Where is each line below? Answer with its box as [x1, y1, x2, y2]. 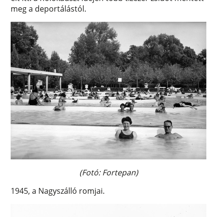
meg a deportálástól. [11, 3, 87, 15]
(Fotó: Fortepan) [79, 167, 138, 178]
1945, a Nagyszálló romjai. [11, 186, 105, 197]
